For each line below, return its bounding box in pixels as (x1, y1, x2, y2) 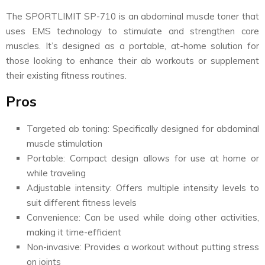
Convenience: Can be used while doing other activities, (27, 211, 259, 223)
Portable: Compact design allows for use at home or (27, 152, 259, 164)
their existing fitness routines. (6, 69, 127, 81)
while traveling (27, 167, 86, 179)
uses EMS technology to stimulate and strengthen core (6, 25, 259, 37)
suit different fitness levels (27, 196, 137, 208)
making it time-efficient (27, 226, 121, 238)
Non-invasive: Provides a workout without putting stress (27, 241, 259, 253)
